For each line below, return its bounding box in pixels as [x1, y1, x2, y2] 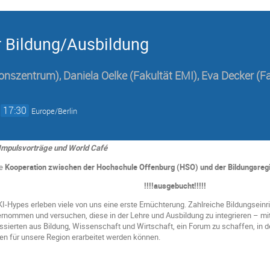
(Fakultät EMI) [130, 69, 197, 83]
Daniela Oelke [63, 69, 127, 83]
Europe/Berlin [31, 106, 78, 117]
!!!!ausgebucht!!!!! [144, 180, 207, 191]
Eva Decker [201, 69, 254, 83]
